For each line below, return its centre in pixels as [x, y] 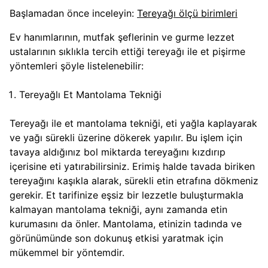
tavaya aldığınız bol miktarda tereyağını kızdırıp [118, 152]
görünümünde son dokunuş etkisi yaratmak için [116, 238]
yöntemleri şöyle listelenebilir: [80, 66]
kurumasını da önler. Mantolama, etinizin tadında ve [126, 224]
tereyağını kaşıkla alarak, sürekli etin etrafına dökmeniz [134, 181]
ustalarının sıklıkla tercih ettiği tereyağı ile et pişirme [127, 52]
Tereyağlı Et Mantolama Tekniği [90, 95]
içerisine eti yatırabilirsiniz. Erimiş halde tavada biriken [132, 167]
